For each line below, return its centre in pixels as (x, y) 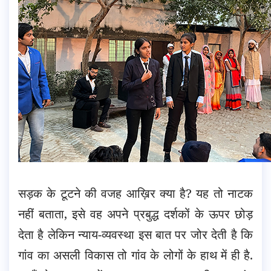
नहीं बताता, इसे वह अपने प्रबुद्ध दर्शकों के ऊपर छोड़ (135, 214)
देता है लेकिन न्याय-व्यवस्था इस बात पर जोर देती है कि (135, 234)
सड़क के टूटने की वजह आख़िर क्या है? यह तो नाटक (135, 193)
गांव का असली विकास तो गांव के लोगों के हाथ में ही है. (135, 255)
